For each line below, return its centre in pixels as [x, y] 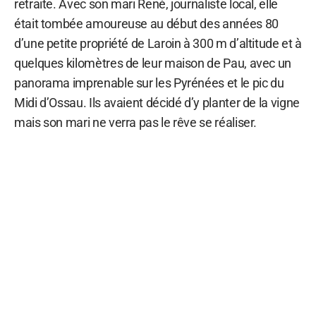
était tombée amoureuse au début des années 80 [146, 23]
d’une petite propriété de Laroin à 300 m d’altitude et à [158, 43]
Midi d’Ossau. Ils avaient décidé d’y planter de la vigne [157, 102]
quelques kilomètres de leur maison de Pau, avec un [153, 63]
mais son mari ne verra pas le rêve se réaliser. [136, 122]
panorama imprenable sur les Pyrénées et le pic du [149, 83]
